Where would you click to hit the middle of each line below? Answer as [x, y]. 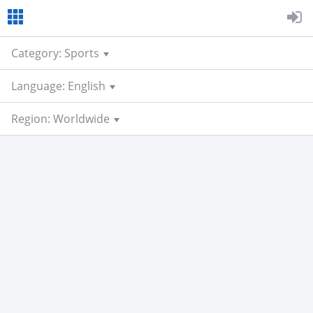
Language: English [58, 86]
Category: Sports [55, 53]
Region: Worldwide [60, 119]
